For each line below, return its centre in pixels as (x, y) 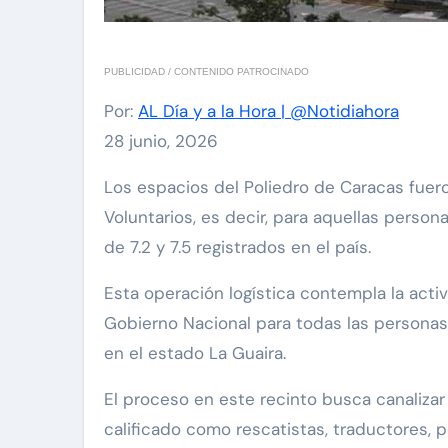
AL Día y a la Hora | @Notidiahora (268, 111)
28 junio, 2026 (161, 141)
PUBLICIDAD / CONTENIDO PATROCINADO (210, 72)
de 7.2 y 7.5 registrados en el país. (237, 247)
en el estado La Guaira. (195, 353)
